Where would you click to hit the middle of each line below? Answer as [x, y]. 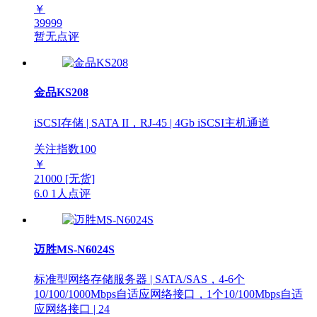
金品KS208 [61, 93]
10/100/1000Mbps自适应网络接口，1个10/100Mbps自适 [168, 294]
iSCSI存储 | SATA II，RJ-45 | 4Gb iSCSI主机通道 [152, 122]
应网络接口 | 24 [72, 309]
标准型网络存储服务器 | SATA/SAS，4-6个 [139, 279]
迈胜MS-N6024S [74, 249]
